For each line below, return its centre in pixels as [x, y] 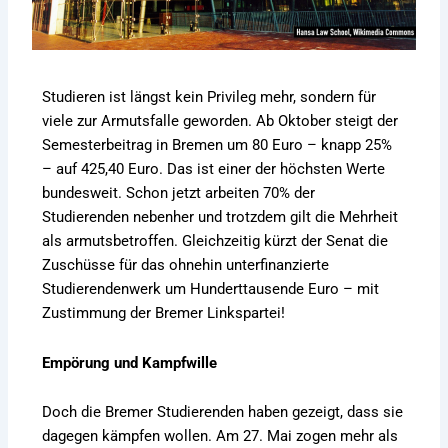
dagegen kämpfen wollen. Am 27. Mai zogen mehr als [220, 436]
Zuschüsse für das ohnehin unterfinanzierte [186, 265]
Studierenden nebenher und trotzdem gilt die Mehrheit [220, 217]
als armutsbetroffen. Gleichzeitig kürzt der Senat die [215, 241]
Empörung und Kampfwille [130, 362]
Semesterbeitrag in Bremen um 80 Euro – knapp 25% [217, 145]
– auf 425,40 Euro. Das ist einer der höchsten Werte [214, 169]
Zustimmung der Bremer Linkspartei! [164, 313]
